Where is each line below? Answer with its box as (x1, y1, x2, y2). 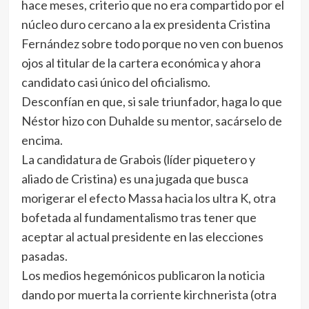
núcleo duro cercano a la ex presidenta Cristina (21, 17, 270, 32)
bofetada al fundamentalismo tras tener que (21, 210, 257, 225)
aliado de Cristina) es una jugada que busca (21, 171, 248, 186)
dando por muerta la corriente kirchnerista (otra (21, 287, 277, 302)
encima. (21, 132, 63, 148)
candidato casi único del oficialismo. (21, 74, 210, 90)
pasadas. (21, 248, 68, 263)
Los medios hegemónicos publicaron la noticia (21, 268, 265, 283)
